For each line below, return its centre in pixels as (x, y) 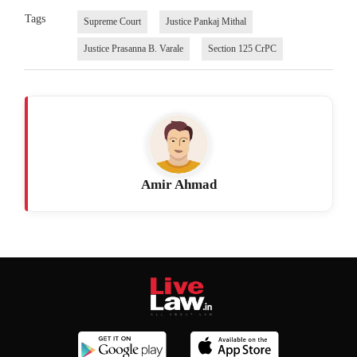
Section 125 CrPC (242, 49)
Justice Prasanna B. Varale (133, 49)
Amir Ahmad (178, 185)
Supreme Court (112, 22)
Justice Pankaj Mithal (206, 22)
